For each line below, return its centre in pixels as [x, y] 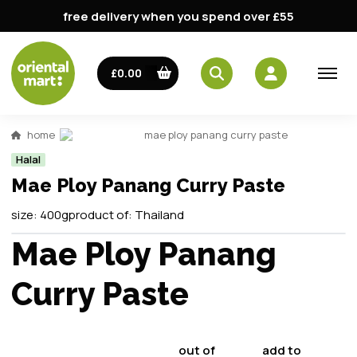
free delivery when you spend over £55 [178, 16]
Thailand [159, 215]
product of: [102, 215]
